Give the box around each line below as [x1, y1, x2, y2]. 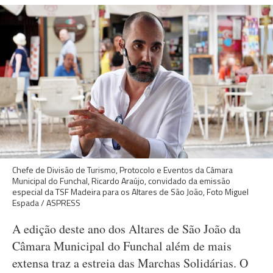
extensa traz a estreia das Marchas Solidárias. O [12, 255, 248, 271]
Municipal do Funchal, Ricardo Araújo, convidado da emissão [12, 174, 230, 187]
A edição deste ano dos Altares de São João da [12, 221, 241, 237]
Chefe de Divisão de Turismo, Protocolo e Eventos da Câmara [12, 163, 233, 176]
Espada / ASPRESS [12, 196, 80, 209]
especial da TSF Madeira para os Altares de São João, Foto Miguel [12, 185, 249, 198]
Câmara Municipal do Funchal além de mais [12, 238, 232, 254]
